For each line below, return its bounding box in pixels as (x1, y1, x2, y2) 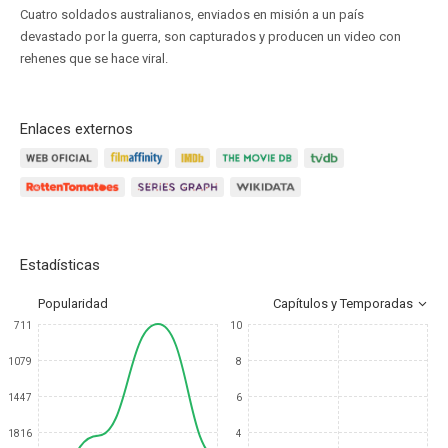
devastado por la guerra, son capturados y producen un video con (20, 29, 401, 44)
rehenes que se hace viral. (20, 51, 168, 66)
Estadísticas (20, 256, 100, 274)
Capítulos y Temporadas (273, 296, 413, 311)
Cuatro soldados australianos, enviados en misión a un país (20, 7, 364, 22)
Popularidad (38, 296, 108, 311)
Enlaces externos (20, 120, 133, 138)
